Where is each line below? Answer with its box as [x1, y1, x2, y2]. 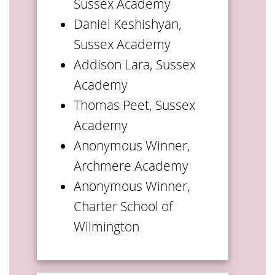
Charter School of [74, 197, 172, 215]
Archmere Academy [74, 157, 188, 174]
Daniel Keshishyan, [74, 15, 182, 33]
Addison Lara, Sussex [74, 55, 196, 73]
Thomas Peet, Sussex [74, 96, 195, 114]
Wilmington [74, 217, 139, 235]
